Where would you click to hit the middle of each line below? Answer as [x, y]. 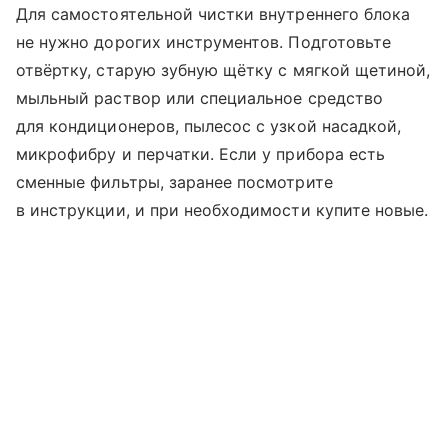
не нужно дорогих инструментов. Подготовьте [204, 42]
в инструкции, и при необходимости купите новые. [222, 210]
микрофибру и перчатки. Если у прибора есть [201, 154]
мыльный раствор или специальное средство [199, 98]
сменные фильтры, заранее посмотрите [174, 182]
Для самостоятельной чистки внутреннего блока [213, 14]
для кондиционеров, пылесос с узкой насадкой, [209, 126]
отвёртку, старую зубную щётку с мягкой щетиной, [223, 70]
